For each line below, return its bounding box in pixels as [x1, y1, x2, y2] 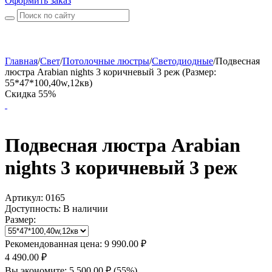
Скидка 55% [5, 89, 56, 99]
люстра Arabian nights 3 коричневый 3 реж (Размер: [5, 67, 216, 77]
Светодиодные [152, 56, 213, 66]
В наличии [63, 203, 108, 214]
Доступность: [5, 203, 61, 214]
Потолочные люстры [63, 56, 149, 66]
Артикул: [5, 192, 43, 203]
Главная [5, 56, 38, 66]
